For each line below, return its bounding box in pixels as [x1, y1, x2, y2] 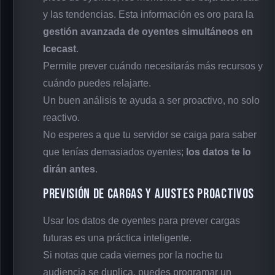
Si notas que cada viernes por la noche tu [43, 250, 223, 261]
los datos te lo [186, 147, 251, 158]
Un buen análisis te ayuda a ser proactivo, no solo [43, 95, 260, 106]
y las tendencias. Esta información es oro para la [43, 9, 254, 20]
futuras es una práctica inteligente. [43, 233, 192, 244]
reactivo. [43, 112, 80, 123]
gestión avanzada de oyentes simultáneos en [43, 26, 253, 37]
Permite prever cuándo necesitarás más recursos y [43, 61, 263, 72]
